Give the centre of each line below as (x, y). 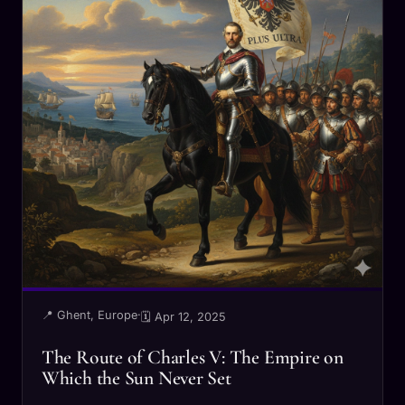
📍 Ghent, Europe (89, 315)
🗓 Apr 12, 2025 (183, 316)
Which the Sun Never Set (136, 378)
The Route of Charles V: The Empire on (192, 358)
